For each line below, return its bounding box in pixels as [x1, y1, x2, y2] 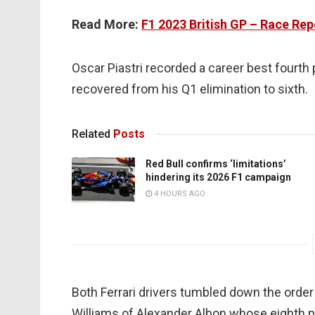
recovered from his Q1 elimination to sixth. [72, 81, 308, 96]
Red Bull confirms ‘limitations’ [146, 158, 286, 170]
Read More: [72, 17, 141, 32]
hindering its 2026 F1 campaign [146, 172, 291, 184]
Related [72, 127, 110, 141]
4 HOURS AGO [152, 189, 205, 199]
